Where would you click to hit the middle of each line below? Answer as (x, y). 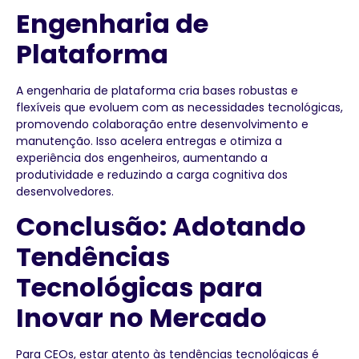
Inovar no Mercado (141, 318)
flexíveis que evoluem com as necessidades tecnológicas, (179, 108)
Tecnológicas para (139, 288)
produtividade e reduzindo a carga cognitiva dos (152, 175)
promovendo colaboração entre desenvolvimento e (162, 125)
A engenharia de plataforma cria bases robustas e (157, 91)
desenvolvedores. (65, 192)
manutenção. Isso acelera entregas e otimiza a (149, 141)
